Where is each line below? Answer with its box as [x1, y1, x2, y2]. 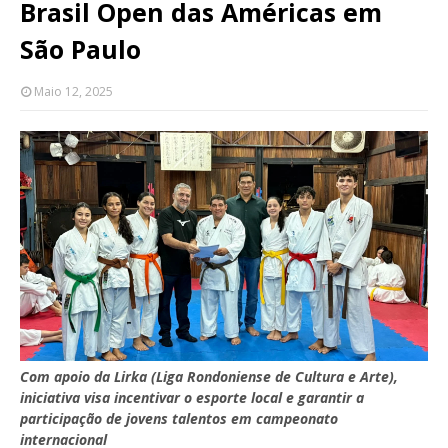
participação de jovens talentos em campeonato [20, 408, 338, 428]
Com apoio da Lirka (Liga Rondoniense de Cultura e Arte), [20, 366, 398, 386]
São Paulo [20, 32, 141, 66]
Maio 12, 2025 [34, 83, 113, 100]
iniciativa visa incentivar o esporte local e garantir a [20, 387, 364, 407]
